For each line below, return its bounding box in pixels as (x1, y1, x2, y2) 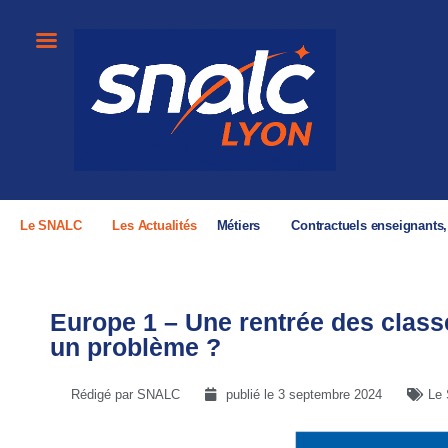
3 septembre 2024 (278, 387, 382, 402)
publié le (226, 387, 278, 402)
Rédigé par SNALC (71, 387, 180, 402)
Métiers (216, 218, 261, 233)
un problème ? (50, 333, 221, 361)
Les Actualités (112, 218, 197, 233)
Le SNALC (20, 218, 82, 233)
